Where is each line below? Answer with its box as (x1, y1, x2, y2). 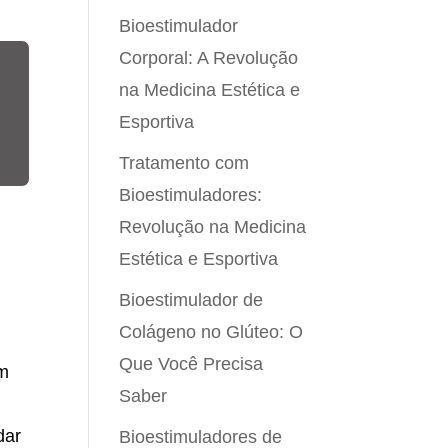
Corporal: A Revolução (119, 48, 299, 68)
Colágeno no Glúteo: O (119, 322, 304, 342)
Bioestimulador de (119, 290, 264, 310)
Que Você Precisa (119, 354, 264, 374)
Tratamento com (119, 153, 250, 173)
